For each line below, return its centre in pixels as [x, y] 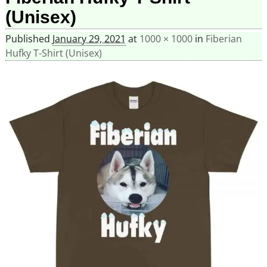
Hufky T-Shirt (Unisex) [53, 53]
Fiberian [223, 39]
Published [29, 39]
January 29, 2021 [89, 39]
